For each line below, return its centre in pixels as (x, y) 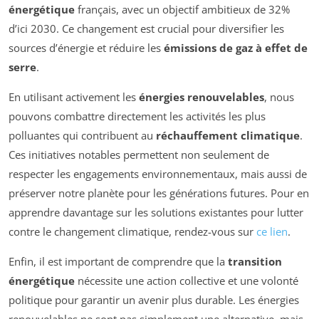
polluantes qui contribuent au (82, 135)
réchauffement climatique (228, 135)
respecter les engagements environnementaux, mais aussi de (158, 173)
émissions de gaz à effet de (236, 47)
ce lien (272, 231)
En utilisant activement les (74, 96)
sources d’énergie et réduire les (86, 47)
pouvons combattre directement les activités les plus (137, 116)
